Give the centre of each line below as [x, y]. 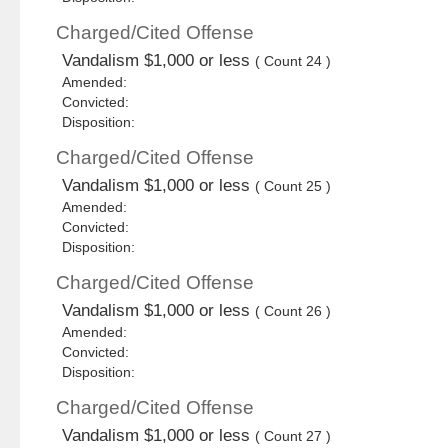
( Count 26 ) [293, 311]
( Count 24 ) [293, 61]
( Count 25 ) [293, 186]
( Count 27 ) [293, 436]
